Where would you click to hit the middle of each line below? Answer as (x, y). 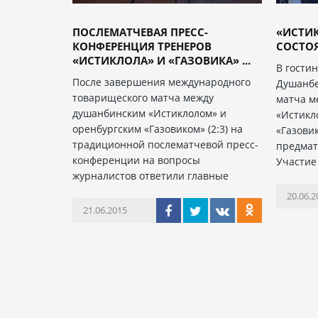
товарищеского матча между (143, 98)
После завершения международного (161, 82)
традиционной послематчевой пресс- (165, 144)
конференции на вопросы (136, 160)
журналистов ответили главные (150, 176)
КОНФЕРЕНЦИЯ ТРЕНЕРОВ (142, 46)
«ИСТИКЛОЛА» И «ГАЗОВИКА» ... (161, 60)
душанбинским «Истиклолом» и (149, 113)
